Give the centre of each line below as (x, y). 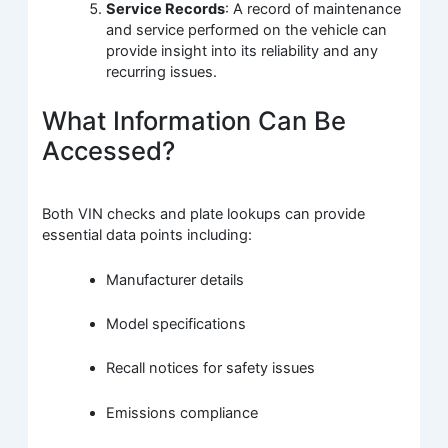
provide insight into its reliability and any (242, 50)
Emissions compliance (182, 412)
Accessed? (109, 150)
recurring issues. (162, 71)
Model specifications (176, 323)
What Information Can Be (194, 120)
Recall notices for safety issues (211, 368)
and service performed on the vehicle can (247, 29)
